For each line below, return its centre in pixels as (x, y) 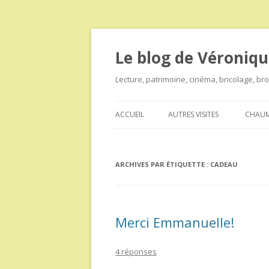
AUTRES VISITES (193, 114)
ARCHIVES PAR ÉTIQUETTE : (163, 164)
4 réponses (136, 252)
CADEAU (224, 164)
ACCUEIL (130, 114)
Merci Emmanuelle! (175, 222)
